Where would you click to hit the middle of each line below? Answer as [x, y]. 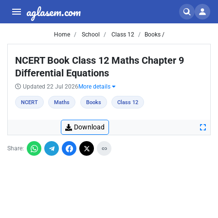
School [90, 35]
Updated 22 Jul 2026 [51, 87]
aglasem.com [54, 11]
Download [89, 127]
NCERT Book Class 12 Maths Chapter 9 [100, 60]
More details [95, 87]
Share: [16, 148]
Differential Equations [62, 73]
